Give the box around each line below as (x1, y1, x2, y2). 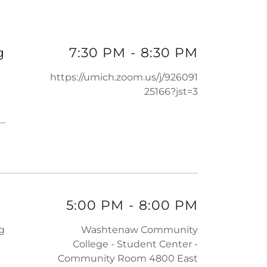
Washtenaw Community (81, 224, 198, 236)
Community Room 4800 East (58, 253, 198, 265)
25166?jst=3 (144, 86, 198, 98)
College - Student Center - (73, 238, 198, 250)
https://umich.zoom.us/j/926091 (50, 72, 198, 83)
